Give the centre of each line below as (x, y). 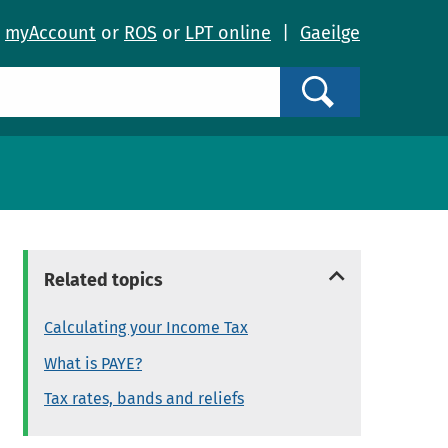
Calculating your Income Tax (146, 328)
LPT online (228, 33)
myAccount (50, 33)
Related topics (104, 280)
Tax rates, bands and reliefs (144, 398)
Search (350, 87)
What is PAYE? (93, 363)
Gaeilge (330, 33)
